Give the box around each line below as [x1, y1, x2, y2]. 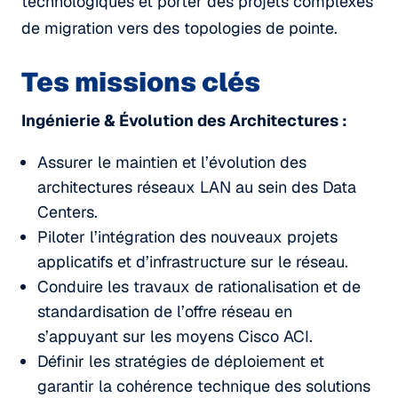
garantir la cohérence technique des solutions [37, 375, 370, 396]
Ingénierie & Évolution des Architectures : [21, 109, 347, 131]
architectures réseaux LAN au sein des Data [37, 176, 356, 197]
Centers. [37, 201, 98, 222]
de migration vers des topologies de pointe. [21, 17, 338, 38]
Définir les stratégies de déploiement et [37, 350, 324, 371]
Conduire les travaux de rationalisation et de [37, 275, 361, 297]
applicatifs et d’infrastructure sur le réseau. [37, 251, 348, 272]
